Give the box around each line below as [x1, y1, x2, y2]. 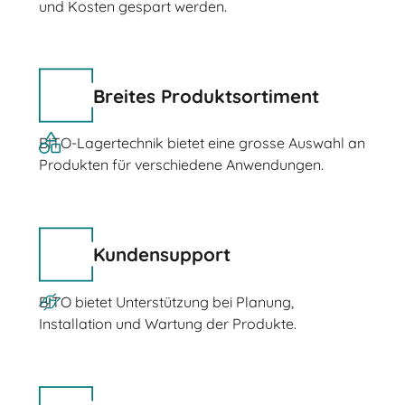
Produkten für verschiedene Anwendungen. [38, 155, 324, 174]
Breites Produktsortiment [92, 83, 319, 108]
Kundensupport [92, 242, 231, 267]
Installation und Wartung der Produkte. [38, 314, 297, 333]
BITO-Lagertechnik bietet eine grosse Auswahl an [38, 134, 365, 153]
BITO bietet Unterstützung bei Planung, [38, 292, 294, 311]
